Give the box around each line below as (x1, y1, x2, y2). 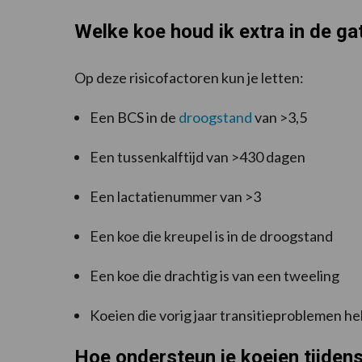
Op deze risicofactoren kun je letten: (74, 69, 304, 87)
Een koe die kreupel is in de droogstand (90, 227, 333, 246)
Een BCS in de (90, 108, 179, 127)
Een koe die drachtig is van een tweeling (90, 267, 339, 285)
